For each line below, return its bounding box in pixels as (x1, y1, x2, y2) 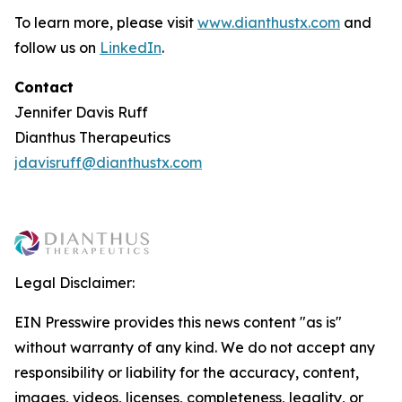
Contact (14, 78, 74, 96)
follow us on (14, 39, 100, 57)
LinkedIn (100, 39, 162, 57)
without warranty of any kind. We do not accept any (14, 338, 375, 356)
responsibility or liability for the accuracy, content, (14, 363, 359, 381)
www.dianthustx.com (197, 13, 340, 31)
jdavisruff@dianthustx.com (14, 153, 202, 171)
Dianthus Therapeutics (14, 128, 170, 146)
